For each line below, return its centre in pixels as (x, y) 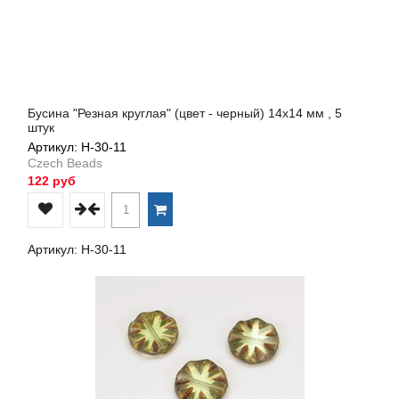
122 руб (52, 180)
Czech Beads (65, 163)
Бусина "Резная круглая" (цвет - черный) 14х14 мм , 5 (185, 113)
